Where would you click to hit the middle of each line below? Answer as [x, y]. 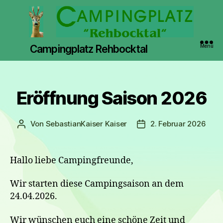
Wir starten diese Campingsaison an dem [97, 184]
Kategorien [133, 83]
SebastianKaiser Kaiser [86, 123]
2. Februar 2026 [178, 123]
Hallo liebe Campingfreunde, [72, 160]
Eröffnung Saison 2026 [111, 98]
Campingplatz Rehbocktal [89, 49]
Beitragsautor [45, 124]
